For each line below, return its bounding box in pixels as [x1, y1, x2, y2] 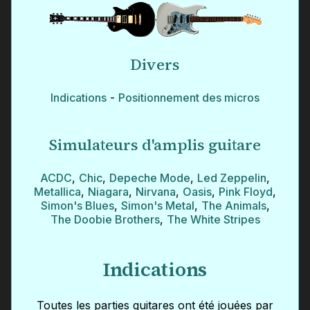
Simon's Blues [40, 199, 114, 213]
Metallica [34, 185, 81, 199]
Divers [130, 53, 180, 75]
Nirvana [136, 185, 176, 199]
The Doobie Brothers [50, 212, 160, 227]
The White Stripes [166, 212, 260, 227]
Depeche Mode [109, 171, 190, 185]
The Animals [201, 199, 266, 213]
